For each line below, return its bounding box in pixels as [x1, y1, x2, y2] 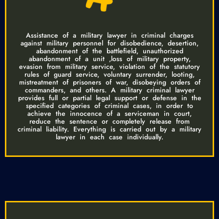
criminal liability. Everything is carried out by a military [18, 124, 201, 134]
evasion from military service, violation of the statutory [19, 61, 200, 71]
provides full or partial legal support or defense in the [18, 92, 201, 103]
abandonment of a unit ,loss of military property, [28, 53, 191, 64]
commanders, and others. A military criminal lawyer [24, 85, 195, 95]
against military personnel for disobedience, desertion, [21, 38, 198, 48]
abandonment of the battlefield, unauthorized [36, 45, 183, 56]
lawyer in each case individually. [56, 131, 163, 142]
